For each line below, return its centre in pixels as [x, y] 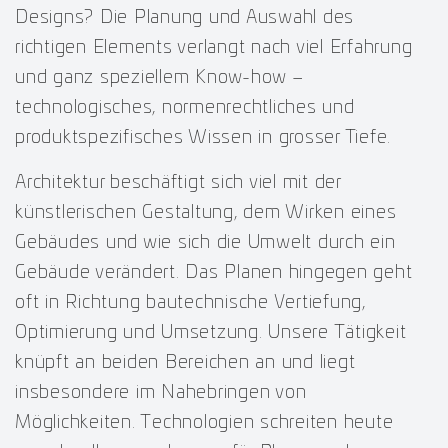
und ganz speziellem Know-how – [159, 77]
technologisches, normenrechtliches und [185, 107]
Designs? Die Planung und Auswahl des [184, 17]
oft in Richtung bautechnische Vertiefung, [190, 302]
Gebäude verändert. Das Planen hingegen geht [214, 272]
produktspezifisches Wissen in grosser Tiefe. [203, 137]
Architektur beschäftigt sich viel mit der [178, 182]
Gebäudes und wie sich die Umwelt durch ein [205, 242]
